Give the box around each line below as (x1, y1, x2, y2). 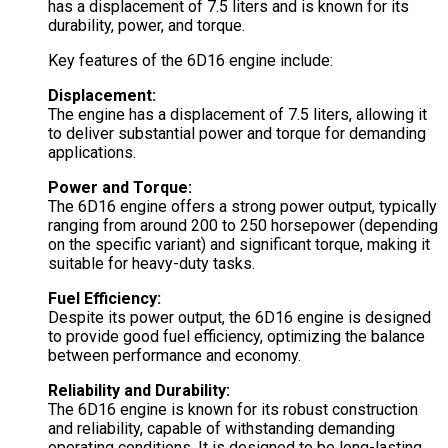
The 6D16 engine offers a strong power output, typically (48, 197, 437, 217)
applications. (48, 143, 136, 163)
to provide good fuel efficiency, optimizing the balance (48, 327, 425, 347)
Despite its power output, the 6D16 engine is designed (48, 308, 431, 328)
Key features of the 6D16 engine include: (48, 51, 333, 71)
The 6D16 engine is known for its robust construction (48, 400, 418, 420)
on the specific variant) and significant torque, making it (48, 235, 430, 255)
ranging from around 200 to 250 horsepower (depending (48, 216, 438, 236)
